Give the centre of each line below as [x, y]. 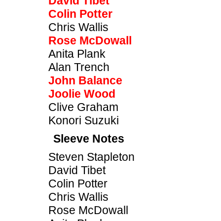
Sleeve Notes [89, 139]
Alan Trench [79, 67]
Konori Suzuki [84, 120]
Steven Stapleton [92, 157]
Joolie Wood [82, 94]
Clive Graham [83, 107]
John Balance [85, 80]
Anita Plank [77, 54]
